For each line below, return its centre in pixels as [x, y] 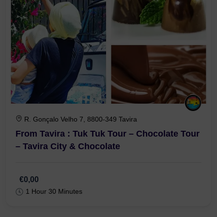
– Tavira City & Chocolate [68, 176]
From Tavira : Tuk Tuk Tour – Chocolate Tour [108, 163]
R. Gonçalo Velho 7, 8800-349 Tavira [81, 148]
